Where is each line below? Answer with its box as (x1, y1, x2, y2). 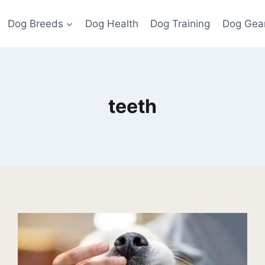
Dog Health (85, 17, 138, 30)
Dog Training (150, 17, 211, 30)
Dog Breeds (7, 17, 63, 30)
